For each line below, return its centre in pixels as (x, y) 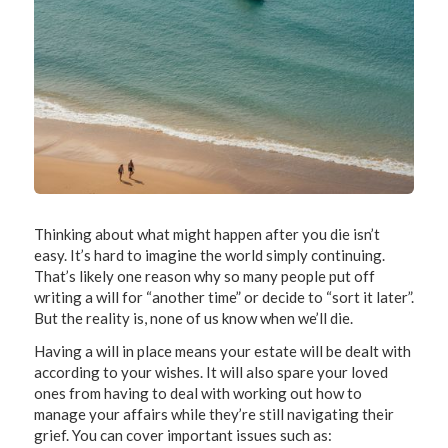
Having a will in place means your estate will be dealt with (222, 351)
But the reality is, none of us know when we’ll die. (193, 318)
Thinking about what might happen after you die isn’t (206, 234)
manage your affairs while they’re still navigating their (213, 414)
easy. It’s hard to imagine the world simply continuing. (209, 255)
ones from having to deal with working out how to (197, 393)
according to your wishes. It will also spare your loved (210, 372)
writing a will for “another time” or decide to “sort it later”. (223, 297)
